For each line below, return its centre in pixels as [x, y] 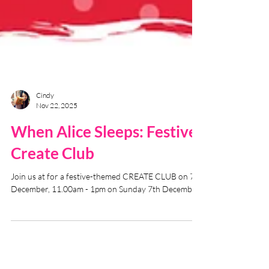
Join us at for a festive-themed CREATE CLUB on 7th [107, 219]
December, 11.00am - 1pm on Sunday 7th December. [106, 232]
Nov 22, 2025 [57, 149]
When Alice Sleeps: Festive [104, 175]
